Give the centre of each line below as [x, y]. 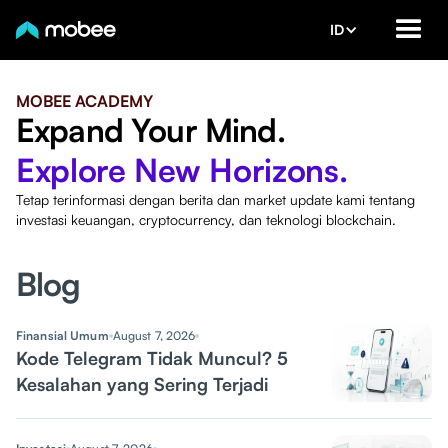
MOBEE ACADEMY [84, 101]
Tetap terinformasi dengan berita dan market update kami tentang [215, 199]
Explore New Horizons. [182, 170]
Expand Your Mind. [150, 130]
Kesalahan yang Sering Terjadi [142, 384]
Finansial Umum [62, 335]
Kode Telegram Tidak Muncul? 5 [152, 358]
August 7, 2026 [154, 335]
